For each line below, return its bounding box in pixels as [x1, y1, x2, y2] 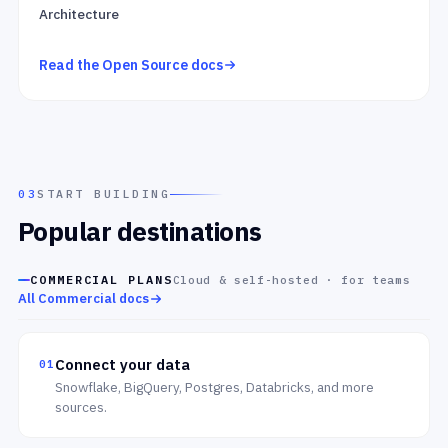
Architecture [39, 5, 119, 23]
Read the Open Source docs [39, 56, 223, 74]
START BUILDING [37, 186, 171, 201]
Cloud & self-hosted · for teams [172, 273, 411, 287]
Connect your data [55, 355, 191, 374]
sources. [55, 398, 108, 416]
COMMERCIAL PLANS [30, 272, 173, 287]
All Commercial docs [18, 290, 149, 307]
